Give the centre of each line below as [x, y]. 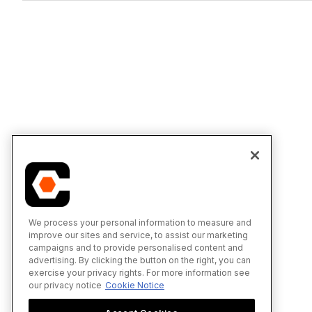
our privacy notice [65, 285]
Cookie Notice [135, 285]
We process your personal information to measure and [140, 222]
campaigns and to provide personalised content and [136, 247]
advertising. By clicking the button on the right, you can [140, 260]
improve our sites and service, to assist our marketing [138, 235]
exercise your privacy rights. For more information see [139, 272]
